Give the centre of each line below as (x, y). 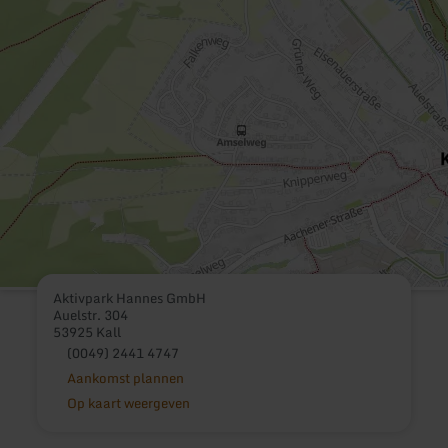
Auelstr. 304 (91, 314)
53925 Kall (87, 331)
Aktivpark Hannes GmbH (130, 297)
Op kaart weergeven (128, 402)
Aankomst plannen (125, 377)
